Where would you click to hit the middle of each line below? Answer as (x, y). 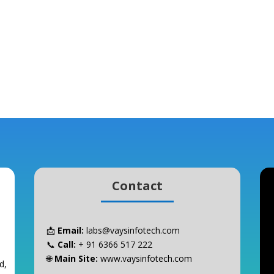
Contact (137, 185)
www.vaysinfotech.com (146, 258)
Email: (71, 230)
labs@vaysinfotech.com (133, 230)
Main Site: (76, 258)
